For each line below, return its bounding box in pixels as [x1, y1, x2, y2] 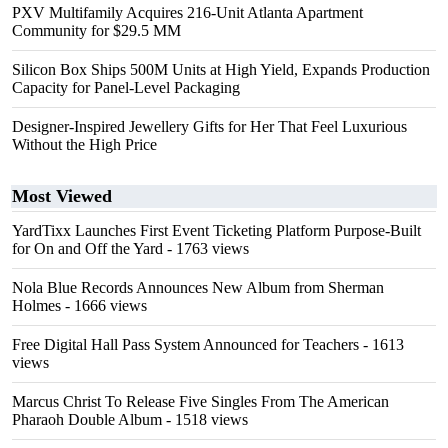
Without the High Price [12, 136, 157, 153]
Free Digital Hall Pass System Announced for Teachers [12, 336, 359, 353]
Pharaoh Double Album [12, 411, 162, 428]
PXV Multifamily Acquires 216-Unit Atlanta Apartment [12, 4, 363, 21]
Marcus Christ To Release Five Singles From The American [12, 393, 389, 410]
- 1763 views [163, 240, 249, 257]
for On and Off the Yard [12, 240, 163, 257]
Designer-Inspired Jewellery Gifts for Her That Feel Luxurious [12, 118, 407, 135]
